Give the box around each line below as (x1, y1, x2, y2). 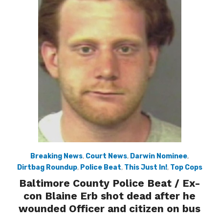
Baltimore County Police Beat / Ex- (19, 176, 200, 189)
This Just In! (124, 163, 167, 172)
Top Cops (170, 163, 202, 172)
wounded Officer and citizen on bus (19, 202, 200, 215)
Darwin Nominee (130, 152, 187, 160)
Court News (86, 152, 127, 160)
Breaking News (30, 152, 83, 160)
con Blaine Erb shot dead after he (23, 189, 196, 202)
